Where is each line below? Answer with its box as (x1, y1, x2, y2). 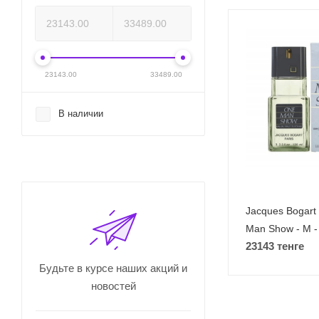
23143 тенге (246, 240, 304, 253)
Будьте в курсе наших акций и (39, 262, 187, 274)
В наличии (58, 108, 103, 119)
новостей (90, 280, 136, 292)
